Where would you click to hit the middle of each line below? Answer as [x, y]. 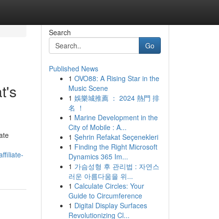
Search [60, 32]
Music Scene [88, 88]
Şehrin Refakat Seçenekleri [116, 137]
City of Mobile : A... [97, 127]
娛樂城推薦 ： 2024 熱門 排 [117, 98]
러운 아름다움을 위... [100, 176]
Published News [73, 68]
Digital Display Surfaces [110, 205]
